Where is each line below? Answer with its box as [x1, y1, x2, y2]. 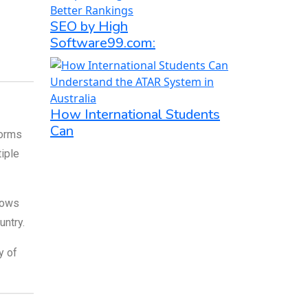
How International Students [50, 104, 220, 124]
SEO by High [50, 16, 128, 36]
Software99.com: [50, 33, 155, 52]
